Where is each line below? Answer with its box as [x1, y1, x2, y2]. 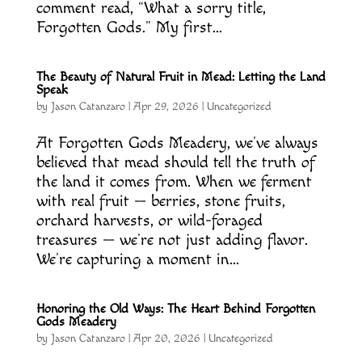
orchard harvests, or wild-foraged [36, 211, 263, 231]
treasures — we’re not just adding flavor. [36, 230, 308, 250]
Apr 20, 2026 [133, 332, 200, 346]
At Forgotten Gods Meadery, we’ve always [36, 133, 318, 154]
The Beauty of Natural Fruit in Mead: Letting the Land [36, 69, 326, 86]
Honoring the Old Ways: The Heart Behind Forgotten [36, 301, 315, 318]
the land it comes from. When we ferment [36, 172, 312, 192]
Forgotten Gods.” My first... [36, 18, 222, 38]
